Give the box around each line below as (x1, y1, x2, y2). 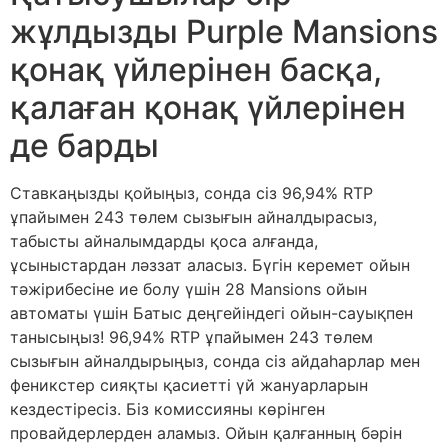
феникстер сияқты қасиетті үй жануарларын (10, 375, 368, 396)
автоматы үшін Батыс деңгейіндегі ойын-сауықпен (10, 303, 413, 324)
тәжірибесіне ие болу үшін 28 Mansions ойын (10, 279, 367, 300)
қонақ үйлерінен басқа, (10, 50, 382, 90)
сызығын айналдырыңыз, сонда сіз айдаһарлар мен (10, 351, 420, 372)
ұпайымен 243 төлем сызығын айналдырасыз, (10, 207, 377, 228)
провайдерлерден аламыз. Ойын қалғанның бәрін (10, 423, 402, 444)
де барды (10, 126, 159, 166)
